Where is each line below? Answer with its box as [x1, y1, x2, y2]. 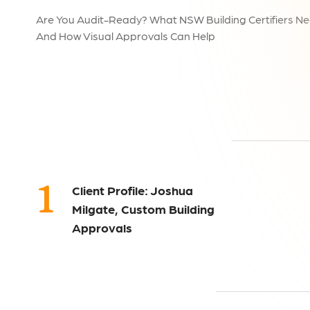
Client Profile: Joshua [72, 183, 193, 198]
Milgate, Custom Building [72, 201, 215, 217]
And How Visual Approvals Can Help [36, 29, 215, 43]
